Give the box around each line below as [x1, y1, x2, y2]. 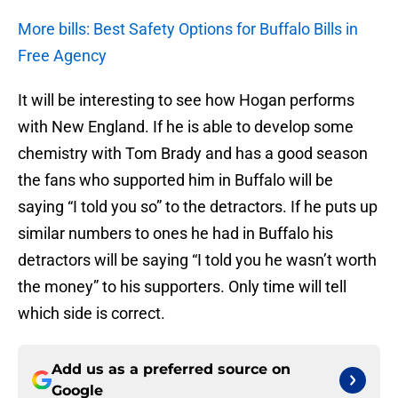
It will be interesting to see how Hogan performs [18, 91, 354, 110]
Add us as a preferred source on [52, 361, 291, 378]
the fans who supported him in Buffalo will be [18, 171, 333, 190]
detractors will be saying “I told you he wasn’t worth [18, 251, 377, 270]
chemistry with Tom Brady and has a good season [18, 144, 368, 163]
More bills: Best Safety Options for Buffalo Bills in [18, 20, 358, 39]
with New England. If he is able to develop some [18, 117, 354, 137]
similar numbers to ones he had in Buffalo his [18, 224, 333, 243]
